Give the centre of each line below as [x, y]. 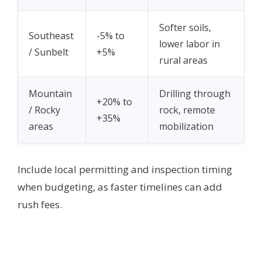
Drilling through [195, 94]
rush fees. [40, 205]
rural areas [183, 61]
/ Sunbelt [49, 52]
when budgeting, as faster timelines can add [120, 187]
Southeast [51, 36]
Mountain [50, 94]
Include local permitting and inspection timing [125, 170]
